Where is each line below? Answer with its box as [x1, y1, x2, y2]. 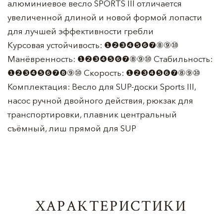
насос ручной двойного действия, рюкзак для [7, 95, 193, 106]
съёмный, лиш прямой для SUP [7, 123, 136, 133]
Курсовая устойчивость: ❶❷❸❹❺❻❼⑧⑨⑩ [7, 40, 178, 50]
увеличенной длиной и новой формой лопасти [7, 12, 202, 22]
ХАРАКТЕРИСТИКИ [35, 196, 187, 215]
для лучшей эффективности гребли [7, 26, 154, 36]
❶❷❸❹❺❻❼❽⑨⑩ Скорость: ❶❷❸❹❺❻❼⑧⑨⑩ [7, 67, 200, 78]
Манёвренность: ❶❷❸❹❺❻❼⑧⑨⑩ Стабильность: [7, 54, 213, 64]
